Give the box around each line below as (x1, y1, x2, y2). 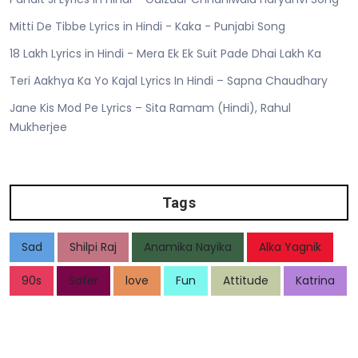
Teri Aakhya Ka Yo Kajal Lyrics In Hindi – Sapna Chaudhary (10, 73, 328, 89)
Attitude (223, 272, 268, 288)
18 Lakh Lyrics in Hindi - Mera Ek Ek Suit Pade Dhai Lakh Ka (10, 46, 321, 62)
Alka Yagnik (259, 239, 321, 255)
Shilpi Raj (70, 239, 117, 255)
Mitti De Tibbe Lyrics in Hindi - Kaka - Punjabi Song (10, 18, 285, 34)
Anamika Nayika (144, 239, 232, 255)
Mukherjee (10, 119, 67, 135)
